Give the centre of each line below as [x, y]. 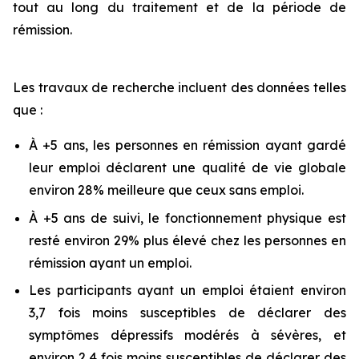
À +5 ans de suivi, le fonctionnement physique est [188, 218]
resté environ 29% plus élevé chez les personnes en [188, 240]
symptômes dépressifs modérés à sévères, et [188, 335]
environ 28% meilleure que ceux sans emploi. [168, 190]
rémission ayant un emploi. [112, 262]
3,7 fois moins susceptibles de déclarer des [188, 313]
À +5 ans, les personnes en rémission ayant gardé [188, 145]
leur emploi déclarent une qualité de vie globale [188, 167]
